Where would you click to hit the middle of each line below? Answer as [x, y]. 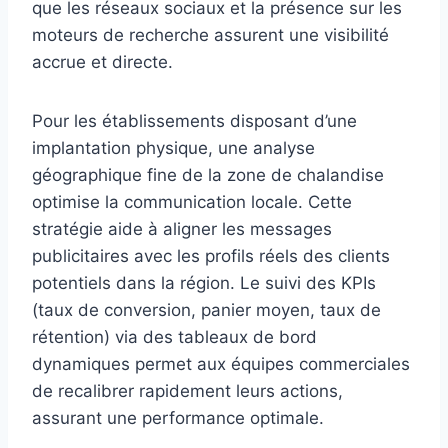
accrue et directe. [102, 62]
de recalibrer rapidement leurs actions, [187, 391]
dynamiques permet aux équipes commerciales [221, 364]
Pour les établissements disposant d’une [194, 121]
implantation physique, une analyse [173, 148]
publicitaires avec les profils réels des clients [211, 256]
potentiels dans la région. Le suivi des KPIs [204, 283]
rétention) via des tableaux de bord [174, 337]
